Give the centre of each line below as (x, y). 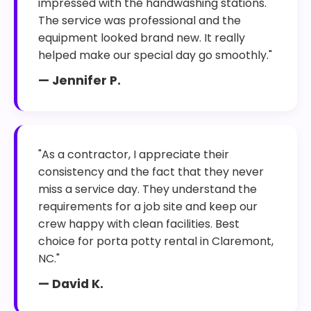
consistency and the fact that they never (151, 172)
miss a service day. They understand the (148, 189)
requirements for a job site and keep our (148, 207)
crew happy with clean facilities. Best (139, 224)
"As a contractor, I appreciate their (134, 154)
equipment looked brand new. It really (142, 38)
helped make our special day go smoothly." (155, 55)
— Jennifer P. (79, 81)
